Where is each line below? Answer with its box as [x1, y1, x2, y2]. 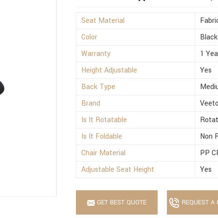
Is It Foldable [81, 131, 123, 142]
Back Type [81, 82, 116, 92]
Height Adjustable [81, 65, 138, 76]
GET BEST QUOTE [95, 198, 147, 207]
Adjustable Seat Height [81, 164, 155, 175]
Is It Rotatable [81, 115, 127, 126]
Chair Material [81, 148, 126, 159]
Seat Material [81, 16, 125, 26]
